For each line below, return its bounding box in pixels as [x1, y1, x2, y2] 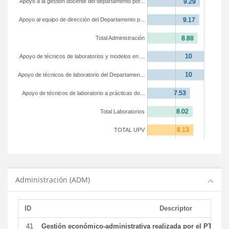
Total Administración [96, 35, 145, 41]
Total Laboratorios [100, 108, 145, 114]
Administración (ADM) [15, 175, 90, 185]
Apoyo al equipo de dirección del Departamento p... [19, 16, 145, 22]
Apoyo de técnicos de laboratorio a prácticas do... [22, 90, 145, 96]
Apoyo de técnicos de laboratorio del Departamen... [18, 72, 145, 78]
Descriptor [159, 204, 192, 212]
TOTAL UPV [114, 127, 145, 133]
